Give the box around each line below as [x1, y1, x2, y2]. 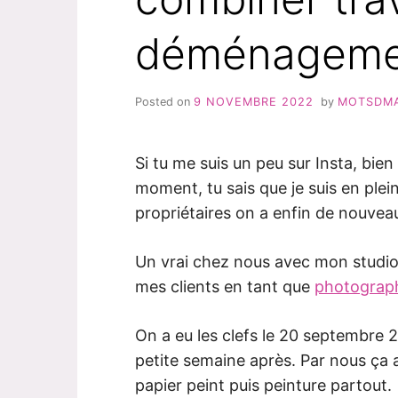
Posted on [135, 94, 194, 108]
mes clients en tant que [135, 276, 314, 296]
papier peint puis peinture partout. [135, 375, 392, 394]
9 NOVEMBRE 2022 [194, 94, 314, 108]
